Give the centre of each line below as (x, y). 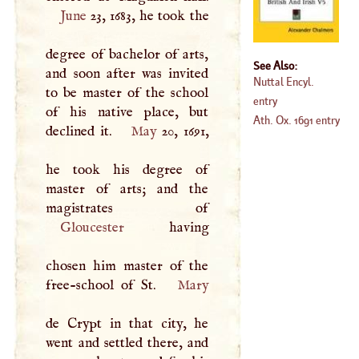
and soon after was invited (127, 73)
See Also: (275, 65)
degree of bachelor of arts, (127, 54)
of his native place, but (127, 112)
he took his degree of (127, 169)
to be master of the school (127, 93)
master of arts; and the (127, 189)
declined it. (81, 131)
